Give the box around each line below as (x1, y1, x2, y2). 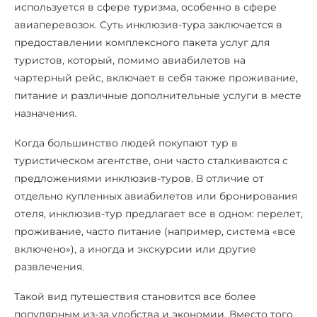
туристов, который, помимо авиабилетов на (14, 54, 246, 67)
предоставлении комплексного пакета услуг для (14, 36, 270, 49)
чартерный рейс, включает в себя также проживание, (14, 71, 298, 84)
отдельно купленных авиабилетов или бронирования (14, 190, 297, 202)
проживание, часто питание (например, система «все (14, 225, 296, 238)
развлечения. (14, 260, 84, 273)
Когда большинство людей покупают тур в (14, 137, 238, 149)
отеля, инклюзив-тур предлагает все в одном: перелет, (14, 207, 303, 220)
